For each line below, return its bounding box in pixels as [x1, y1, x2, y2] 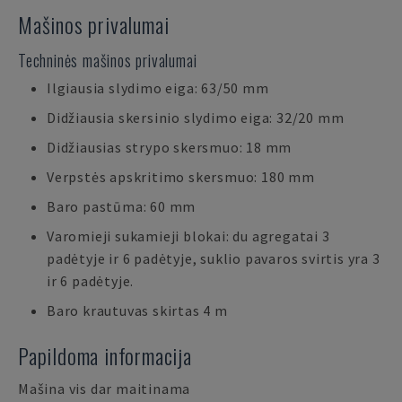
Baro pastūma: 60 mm [47, 197, 197, 215]
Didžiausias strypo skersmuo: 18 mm [47, 138, 293, 156]
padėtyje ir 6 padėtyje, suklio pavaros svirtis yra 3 [47, 249, 380, 267]
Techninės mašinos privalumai [18, 48, 197, 72]
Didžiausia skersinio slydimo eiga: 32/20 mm [47, 109, 345, 127]
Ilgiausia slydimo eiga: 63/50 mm [47, 79, 269, 97]
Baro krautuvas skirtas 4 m [47, 301, 228, 319]
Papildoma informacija [18, 339, 192, 371]
